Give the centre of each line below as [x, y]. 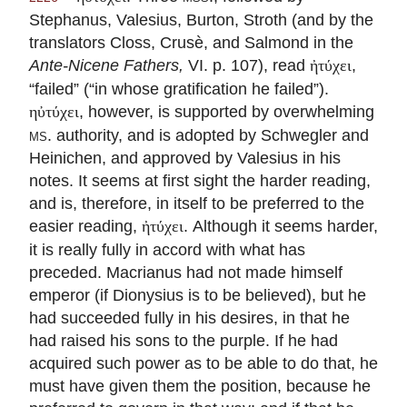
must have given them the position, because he [200, 385]
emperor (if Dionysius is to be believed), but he [198, 294]
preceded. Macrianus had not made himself [186, 272]
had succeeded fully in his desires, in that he [189, 317]
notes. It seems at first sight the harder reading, [200, 180]
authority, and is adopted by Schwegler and [210, 134]
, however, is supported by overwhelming [227, 111]
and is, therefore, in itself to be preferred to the [197, 203]
